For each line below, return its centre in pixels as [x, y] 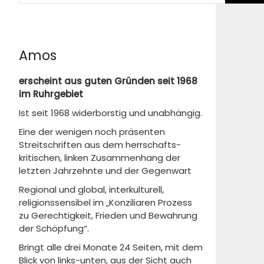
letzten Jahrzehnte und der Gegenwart [105, 171]
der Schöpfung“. [54, 228]
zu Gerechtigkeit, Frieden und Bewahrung [108, 215]
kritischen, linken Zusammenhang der [100, 158]
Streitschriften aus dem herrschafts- [100, 145]
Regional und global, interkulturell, [91, 189]
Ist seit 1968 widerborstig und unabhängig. [110, 113]
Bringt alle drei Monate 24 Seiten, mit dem [111, 247]
